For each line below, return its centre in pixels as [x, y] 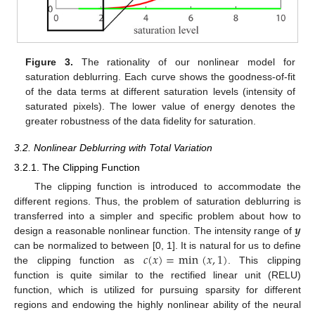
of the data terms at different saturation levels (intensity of [160, 91]
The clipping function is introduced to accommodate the [167, 187]
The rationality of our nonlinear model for [184, 62]
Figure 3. [50, 62]
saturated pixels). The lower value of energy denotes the [160, 106]
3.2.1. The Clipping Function [77, 168]
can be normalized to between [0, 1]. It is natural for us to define [157, 246]
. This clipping [264, 261]
